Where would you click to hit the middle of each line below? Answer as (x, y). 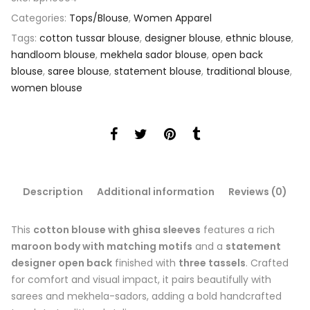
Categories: (40, 18)
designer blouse (183, 38)
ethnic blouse (258, 38)
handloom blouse (53, 54)
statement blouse (158, 71)
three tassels (212, 263)
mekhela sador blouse (154, 54)
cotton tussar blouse (90, 38)
